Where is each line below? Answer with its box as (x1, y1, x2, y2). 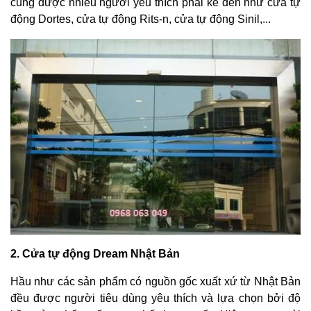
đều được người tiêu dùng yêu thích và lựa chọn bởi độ (10, 292, 301, 304)
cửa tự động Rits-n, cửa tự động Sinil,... (76, 12, 271, 25)
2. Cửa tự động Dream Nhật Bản (10, 247, 180, 260)
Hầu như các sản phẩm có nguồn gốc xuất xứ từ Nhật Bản (10, 275, 301, 287)
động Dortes (10, 12, 71, 25)
